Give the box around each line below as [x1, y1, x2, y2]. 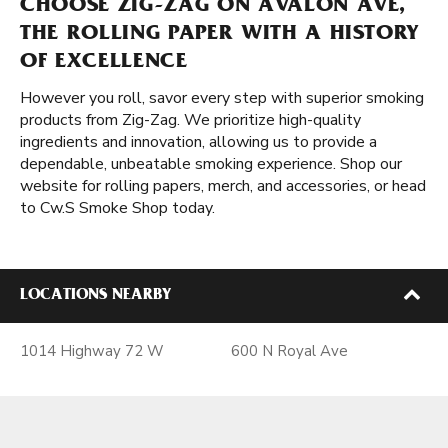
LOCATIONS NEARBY [20, 288, 171, 304]
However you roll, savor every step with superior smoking [20, 87, 424, 109]
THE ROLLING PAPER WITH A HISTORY [20, 24, 420, 46]
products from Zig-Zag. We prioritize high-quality [20, 109, 361, 131]
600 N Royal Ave [231, 341, 348, 361]
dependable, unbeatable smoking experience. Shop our [20, 153, 402, 175]
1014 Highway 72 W [20, 341, 164, 361]
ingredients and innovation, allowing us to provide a [20, 131, 377, 153]
